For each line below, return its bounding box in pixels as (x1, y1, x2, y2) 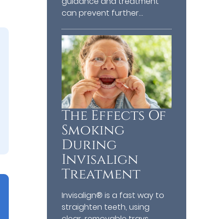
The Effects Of (62, 106, 167, 125)
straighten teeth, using (62, 201, 150, 213)
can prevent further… (62, 7, 143, 19)
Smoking (62, 121, 125, 139)
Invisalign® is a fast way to (62, 189, 165, 201)
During (62, 135, 117, 154)
